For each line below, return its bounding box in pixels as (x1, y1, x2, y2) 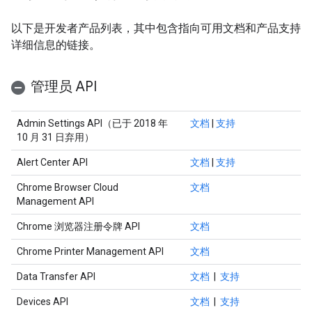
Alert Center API (17, 157, 88, 168)
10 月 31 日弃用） (17, 132, 94, 143)
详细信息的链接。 (11, 38, 100, 52)
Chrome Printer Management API (17, 246, 164, 257)
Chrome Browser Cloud (17, 182, 118, 193)
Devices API (17, 296, 68, 307)
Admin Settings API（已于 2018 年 (17, 118, 168, 129)
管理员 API (31, 78, 97, 95)
